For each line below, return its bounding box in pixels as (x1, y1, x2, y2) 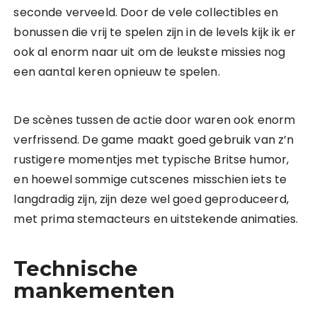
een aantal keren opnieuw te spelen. (13, 64, 220, 80)
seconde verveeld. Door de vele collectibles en (13, 4, 279, 21)
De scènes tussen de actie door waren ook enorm (13, 112, 296, 128)
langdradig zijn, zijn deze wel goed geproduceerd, (13, 191, 289, 207)
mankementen (13, 278, 175, 303)
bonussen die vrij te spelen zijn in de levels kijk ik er (13, 24, 296, 40)
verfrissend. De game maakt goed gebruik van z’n (13, 132, 294, 148)
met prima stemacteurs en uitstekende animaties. (13, 211, 299, 227)
